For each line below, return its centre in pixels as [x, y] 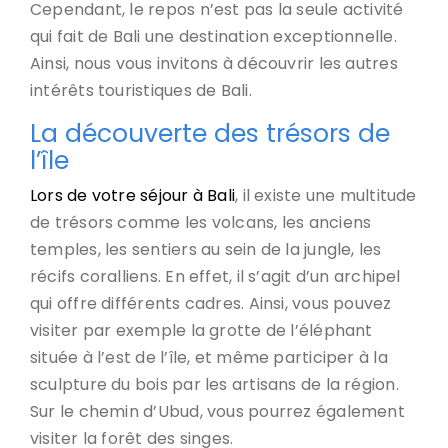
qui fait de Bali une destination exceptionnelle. [213, 37]
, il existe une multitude [326, 196]
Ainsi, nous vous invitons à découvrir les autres [214, 64]
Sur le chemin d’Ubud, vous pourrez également [217, 412]
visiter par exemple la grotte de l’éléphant [201, 331]
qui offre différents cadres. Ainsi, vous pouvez [211, 304]
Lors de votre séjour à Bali [133, 196]
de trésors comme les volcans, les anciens [201, 223]
